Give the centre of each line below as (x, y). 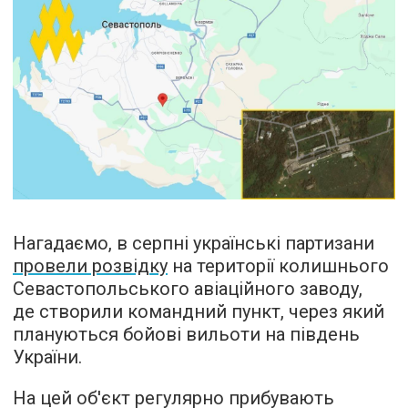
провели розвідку (90, 266)
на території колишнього (278, 266)
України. (47, 357)
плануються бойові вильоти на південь (186, 335)
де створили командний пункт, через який (199, 312)
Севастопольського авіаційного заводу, (188, 289)
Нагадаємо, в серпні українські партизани (194, 244)
